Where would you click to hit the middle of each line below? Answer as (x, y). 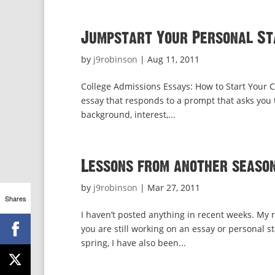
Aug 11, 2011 (173, 59)
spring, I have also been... (134, 243)
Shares (15, 198)
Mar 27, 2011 (174, 188)
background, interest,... (128, 114)
